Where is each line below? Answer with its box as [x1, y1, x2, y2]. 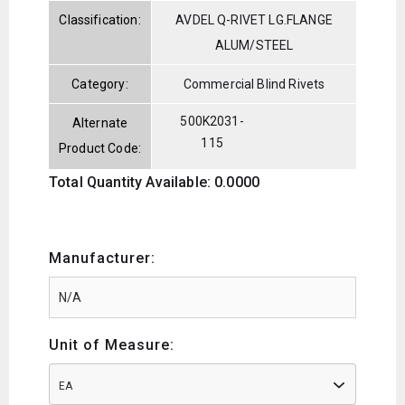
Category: [71, 76, 128, 91]
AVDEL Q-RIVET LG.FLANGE [175, 12, 333, 27]
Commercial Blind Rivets [183, 76, 325, 91]
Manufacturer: [49, 249, 155, 267]
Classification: [59, 12, 141, 27]
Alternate [71, 115, 128, 130]
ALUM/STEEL [214, 37, 294, 52]
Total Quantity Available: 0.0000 [49, 173, 260, 191]
